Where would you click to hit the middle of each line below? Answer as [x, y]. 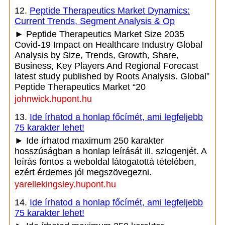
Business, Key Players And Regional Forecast [106, 66]
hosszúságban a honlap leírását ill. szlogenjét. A [110, 151]
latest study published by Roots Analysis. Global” [112, 76]
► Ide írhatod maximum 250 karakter [89, 141]
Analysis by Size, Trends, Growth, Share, [97, 55]
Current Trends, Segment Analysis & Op [95, 21]
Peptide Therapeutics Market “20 [80, 87]
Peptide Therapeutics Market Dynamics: [110, 11]
